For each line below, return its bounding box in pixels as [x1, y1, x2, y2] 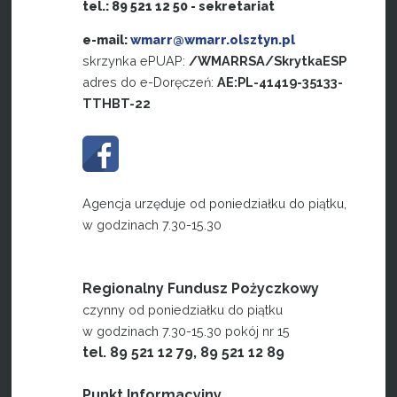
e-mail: [82, 32, 131, 48]
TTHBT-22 [82, 96, 152, 112]
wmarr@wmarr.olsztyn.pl [130, 32, 296, 48]
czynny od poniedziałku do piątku [82, 302, 284, 318]
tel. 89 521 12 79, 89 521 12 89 [82, 344, 285, 362]
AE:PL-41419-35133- [217, 74, 344, 90]
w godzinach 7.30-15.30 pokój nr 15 [82, 323, 291, 339]
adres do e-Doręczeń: [82, 74, 218, 90]
